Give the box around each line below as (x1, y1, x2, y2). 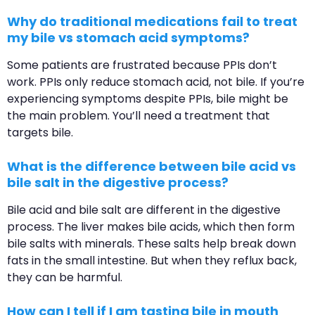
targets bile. (7, 124, 73, 141)
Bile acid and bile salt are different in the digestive (7, 202, 281, 219)
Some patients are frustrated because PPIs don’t (7, 57, 277, 74)
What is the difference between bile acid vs (7, 157, 296, 176)
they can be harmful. (7, 269, 122, 286)
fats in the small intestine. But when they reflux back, (7, 252, 297, 269)
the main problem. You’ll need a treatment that (7, 108, 270, 124)
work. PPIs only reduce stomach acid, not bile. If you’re (7, 74, 304, 91)
